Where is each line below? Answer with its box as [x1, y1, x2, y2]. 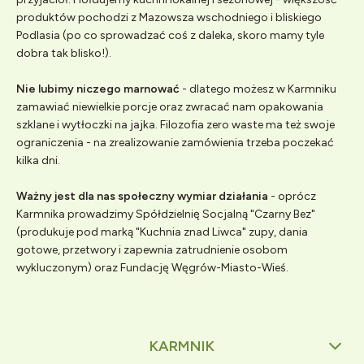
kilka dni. [16, 154, 60, 168]
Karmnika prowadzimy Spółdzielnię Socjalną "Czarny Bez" [16, 207, 315, 222]
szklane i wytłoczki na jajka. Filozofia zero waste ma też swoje [16, 118, 335, 132]
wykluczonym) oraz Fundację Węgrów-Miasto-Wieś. [16, 261, 291, 275]
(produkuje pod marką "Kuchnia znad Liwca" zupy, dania [16, 225, 308, 240]
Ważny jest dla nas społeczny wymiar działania [16, 189, 268, 204]
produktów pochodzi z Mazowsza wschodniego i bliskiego [16, 11, 322, 25]
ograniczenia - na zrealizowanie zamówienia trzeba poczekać [16, 136, 334, 150]
